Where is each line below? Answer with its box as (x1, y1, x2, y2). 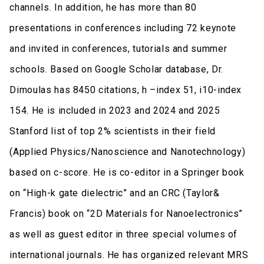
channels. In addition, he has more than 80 (9, 1, 197, 13)
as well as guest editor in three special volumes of (9, 228, 238, 240)
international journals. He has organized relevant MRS (9, 249, 249, 260)
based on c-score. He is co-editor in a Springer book (9, 166, 245, 178)
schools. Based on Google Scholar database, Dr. (9, 63, 223, 75)
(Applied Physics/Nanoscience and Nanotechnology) (9, 146, 246, 157)
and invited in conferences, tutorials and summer (9, 42, 227, 54)
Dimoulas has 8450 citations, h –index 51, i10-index (9, 84, 242, 95)
